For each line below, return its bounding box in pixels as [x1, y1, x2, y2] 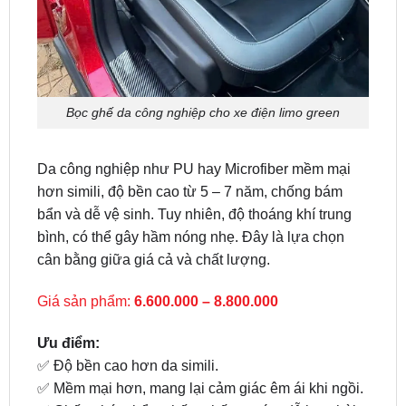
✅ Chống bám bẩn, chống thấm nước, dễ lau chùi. [36, 355, 360, 372]
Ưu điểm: [36, 287, 100, 304]
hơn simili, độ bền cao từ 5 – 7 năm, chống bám [36, 137, 343, 153]
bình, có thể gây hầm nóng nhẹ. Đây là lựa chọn [36, 182, 344, 198]
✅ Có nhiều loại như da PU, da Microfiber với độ [36, 378, 349, 394]
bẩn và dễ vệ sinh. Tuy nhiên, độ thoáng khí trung [36, 159, 352, 176]
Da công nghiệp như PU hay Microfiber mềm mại [36, 114, 351, 130]
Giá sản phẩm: [36, 246, 134, 262]
